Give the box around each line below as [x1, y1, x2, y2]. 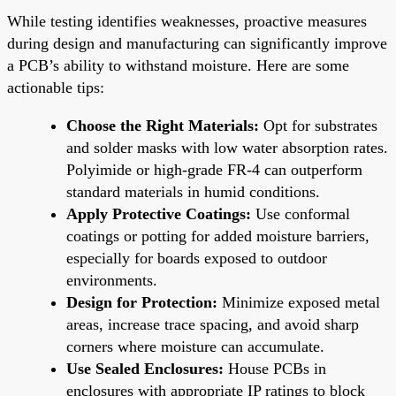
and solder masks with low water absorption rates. [66, 138, 388, 156]
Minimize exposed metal [217, 293, 380, 311]
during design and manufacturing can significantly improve [7, 34, 387, 52]
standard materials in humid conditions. [66, 182, 320, 201]
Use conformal [251, 204, 350, 223]
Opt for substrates [259, 116, 377, 134]
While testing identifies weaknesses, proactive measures [7, 11, 367, 30]
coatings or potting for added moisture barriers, [66, 226, 369, 245]
